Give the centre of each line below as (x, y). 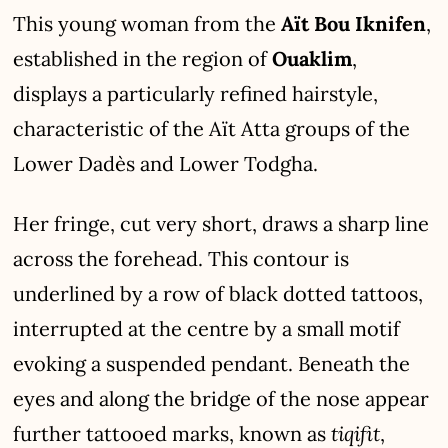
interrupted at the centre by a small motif (207, 328)
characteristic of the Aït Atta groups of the (212, 128)
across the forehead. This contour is (181, 258)
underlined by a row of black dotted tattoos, (218, 293)
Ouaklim (312, 58)
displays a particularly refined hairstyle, (196, 93)
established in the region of (143, 58)
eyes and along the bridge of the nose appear (221, 398)
